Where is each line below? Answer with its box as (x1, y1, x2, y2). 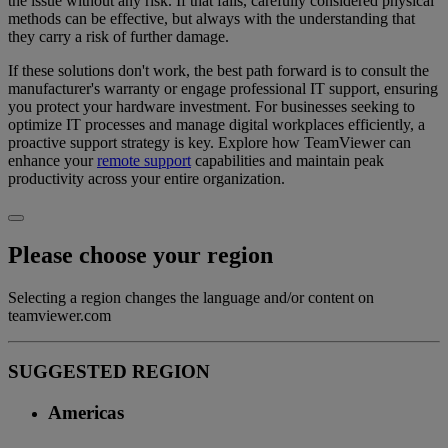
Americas (48, 402, 124, 424)
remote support (97, 151, 191, 169)
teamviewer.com (8, 306, 111, 324)
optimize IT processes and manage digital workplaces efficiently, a (8, 115, 425, 133)
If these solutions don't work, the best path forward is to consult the (8, 61, 429, 79)
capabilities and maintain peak (191, 151, 384, 169)
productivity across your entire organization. (8, 169, 285, 187)
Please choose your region (8, 241, 273, 268)
